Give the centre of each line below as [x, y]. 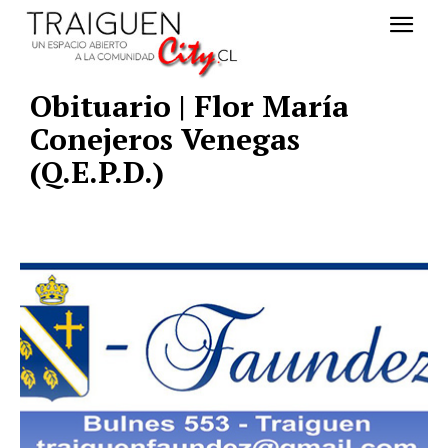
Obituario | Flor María [189, 106]
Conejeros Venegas [165, 139]
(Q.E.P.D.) [97, 172]
